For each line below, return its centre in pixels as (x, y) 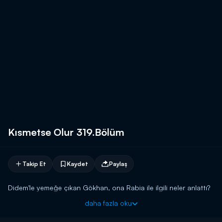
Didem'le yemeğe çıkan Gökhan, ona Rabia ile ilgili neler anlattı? (109, 188)
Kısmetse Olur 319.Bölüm (66, 132)
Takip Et (34, 164)
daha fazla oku (108, 203)
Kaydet (78, 164)
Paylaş (118, 164)
